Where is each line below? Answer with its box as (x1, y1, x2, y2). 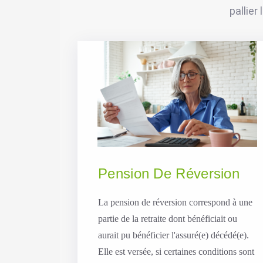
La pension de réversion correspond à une (98, 197, 252, 207)
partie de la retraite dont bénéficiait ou (98, 213, 237, 224)
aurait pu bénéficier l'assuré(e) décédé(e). (98, 230, 249, 240)
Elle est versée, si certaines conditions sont (98, 246, 254, 257)
